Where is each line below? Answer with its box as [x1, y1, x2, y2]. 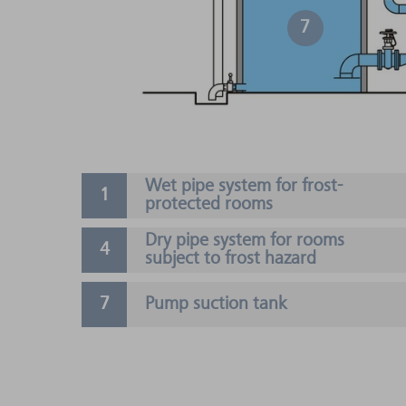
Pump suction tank [145, 295, 287, 314]
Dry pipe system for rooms [145, 231, 344, 250]
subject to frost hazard [145, 249, 316, 268]
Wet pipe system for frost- [145, 177, 343, 196]
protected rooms [145, 195, 273, 214]
